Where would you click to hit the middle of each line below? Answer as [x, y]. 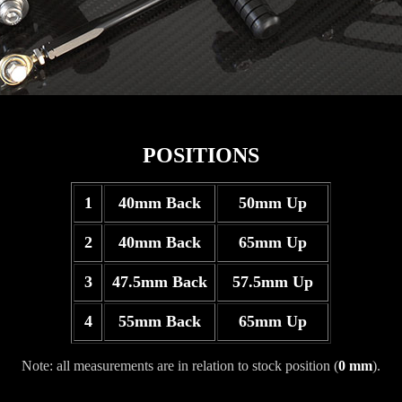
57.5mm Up [273, 282]
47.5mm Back [160, 282]
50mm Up [273, 203]
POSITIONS [201, 155]
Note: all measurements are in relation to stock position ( [180, 366]
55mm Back [160, 321]
